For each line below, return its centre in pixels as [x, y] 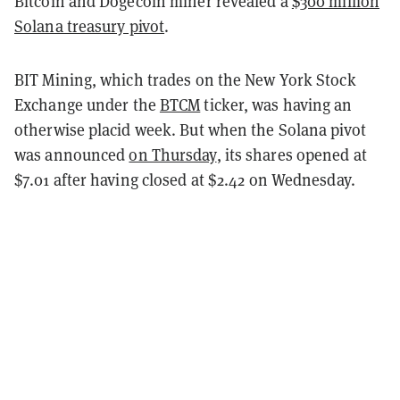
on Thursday [173, 154]
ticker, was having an [276, 104]
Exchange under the [87, 104]
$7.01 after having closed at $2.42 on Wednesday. [185, 179]
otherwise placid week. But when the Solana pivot [190, 129]
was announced [72, 154]
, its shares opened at [292, 154]
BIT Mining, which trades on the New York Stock [185, 79]
